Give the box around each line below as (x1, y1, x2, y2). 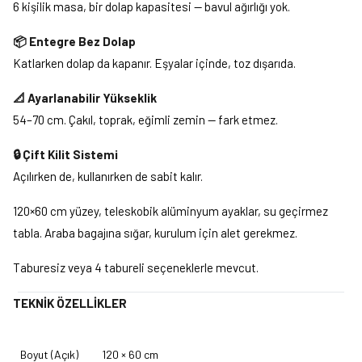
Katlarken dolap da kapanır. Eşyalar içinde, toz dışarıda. (13, 55, 296, 70)
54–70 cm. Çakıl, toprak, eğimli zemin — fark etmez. (13, 112, 278, 127)
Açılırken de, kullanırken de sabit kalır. (13, 168, 203, 183)
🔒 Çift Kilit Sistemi (13, 146, 118, 162)
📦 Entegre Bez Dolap (13, 33, 136, 48)
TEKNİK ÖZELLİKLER (13, 295, 127, 310)
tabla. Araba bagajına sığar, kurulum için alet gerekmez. (13, 225, 297, 240)
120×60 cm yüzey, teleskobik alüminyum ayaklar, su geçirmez (13, 203, 328, 218)
